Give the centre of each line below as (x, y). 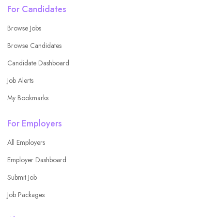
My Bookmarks (28, 98)
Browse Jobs (24, 28)
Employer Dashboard (37, 160)
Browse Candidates (34, 45)
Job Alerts (20, 80)
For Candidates (37, 9)
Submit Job (22, 177)
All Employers (26, 142)
